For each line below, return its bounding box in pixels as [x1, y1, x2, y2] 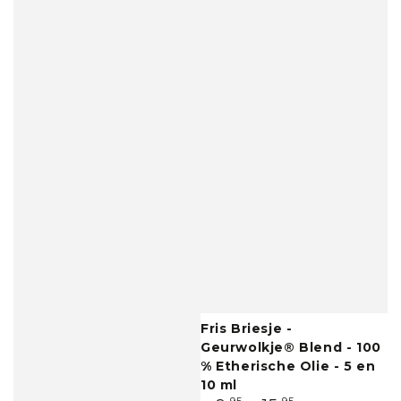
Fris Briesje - [200, 320, 293, 337]
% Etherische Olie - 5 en [200, 357, 376, 374]
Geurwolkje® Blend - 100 [200, 338, 381, 355]
